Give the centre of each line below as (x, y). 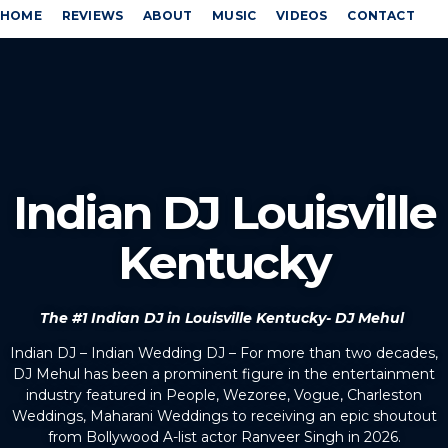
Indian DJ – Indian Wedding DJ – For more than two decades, (224, 353)
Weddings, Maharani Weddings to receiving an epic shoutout (224, 416)
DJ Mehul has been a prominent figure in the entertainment (224, 374)
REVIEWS (92, 15)
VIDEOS (302, 15)
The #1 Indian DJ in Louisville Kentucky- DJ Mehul (224, 318)
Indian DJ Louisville (224, 212)
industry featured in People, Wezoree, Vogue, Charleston (224, 395)
